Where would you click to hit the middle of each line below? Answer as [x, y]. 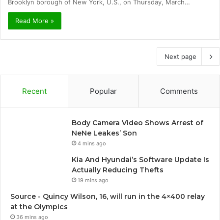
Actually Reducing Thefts [118, 170]
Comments [179, 91]
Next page [180, 56]
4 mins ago [92, 143]
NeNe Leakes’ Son [104, 133]
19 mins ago [93, 180]
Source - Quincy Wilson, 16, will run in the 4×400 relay [108, 196]
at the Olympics [39, 206]
